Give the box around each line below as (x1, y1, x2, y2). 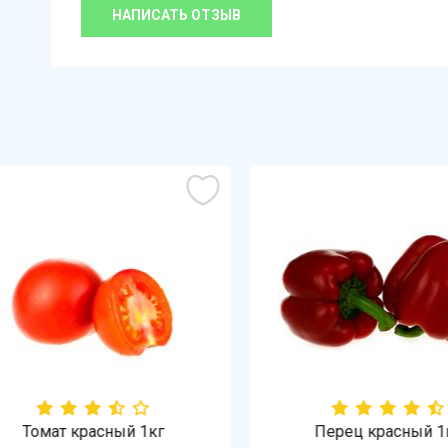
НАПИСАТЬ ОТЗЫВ (112, 7, 241, 23)
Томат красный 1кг (5, 422, 148, 441)
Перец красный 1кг (298, 422, 445, 441)
